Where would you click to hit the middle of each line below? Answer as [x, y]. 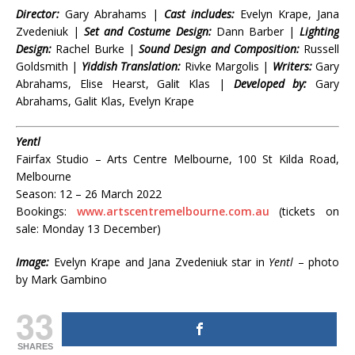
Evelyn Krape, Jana [290, 14]
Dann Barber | [256, 32]
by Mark [38, 280]
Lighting [320, 32]
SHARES [35, 347]
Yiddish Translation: [131, 67]
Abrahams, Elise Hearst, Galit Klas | [125, 84]
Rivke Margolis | [228, 67]
